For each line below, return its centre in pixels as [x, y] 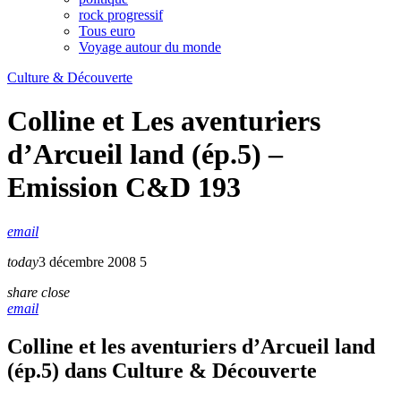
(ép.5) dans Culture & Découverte [162, 370]
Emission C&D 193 [124, 188]
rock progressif [121, 14]
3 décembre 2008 [87, 261]
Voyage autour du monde [150, 47]
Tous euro [107, 30]
